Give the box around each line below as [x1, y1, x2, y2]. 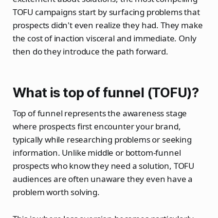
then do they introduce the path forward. [12, 46, 168, 57]
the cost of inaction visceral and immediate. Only [12, 33, 197, 44]
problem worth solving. [12, 186, 100, 198]
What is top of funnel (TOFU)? [12, 85, 199, 101]
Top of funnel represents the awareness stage [12, 108, 187, 119]
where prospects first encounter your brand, [12, 121, 181, 132]
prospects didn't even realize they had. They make [12, 19, 203, 31]
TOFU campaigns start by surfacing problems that [12, 6, 200, 18]
